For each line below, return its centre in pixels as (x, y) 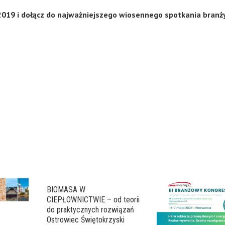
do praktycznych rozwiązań (90, 209)
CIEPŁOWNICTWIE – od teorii (93, 199)
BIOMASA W (66, 189)
